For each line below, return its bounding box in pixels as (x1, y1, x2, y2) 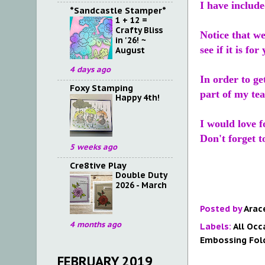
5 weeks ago (70, 142, 117, 153)
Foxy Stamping (70, 82, 133, 94)
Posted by (200, 203, 244, 215)
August (115, 44, 145, 56)
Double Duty (115, 170, 167, 181)
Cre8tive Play (70, 160, 127, 172)
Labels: (200, 221, 233, 232)
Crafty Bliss (115, 24, 163, 35)
